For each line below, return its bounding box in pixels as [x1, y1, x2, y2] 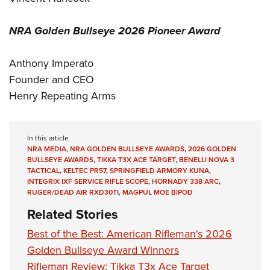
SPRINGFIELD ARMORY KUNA [110, 165, 209, 176]
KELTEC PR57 [63, 165, 106, 176]
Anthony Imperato [9, 55, 93, 72]
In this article [27, 133, 69, 144]
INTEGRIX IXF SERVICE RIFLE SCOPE [27, 176, 148, 187]
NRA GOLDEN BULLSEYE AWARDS [70, 143, 184, 154]
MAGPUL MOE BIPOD [122, 187, 193, 198]
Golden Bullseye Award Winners [27, 242, 179, 259]
